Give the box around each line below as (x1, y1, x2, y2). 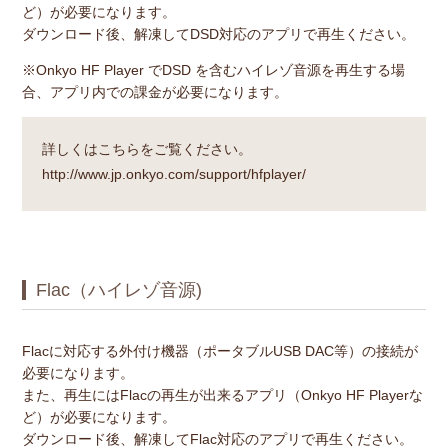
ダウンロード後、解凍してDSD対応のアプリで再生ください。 (21, 25, 415, 42)
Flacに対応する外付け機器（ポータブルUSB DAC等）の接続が (21, 342, 418, 359)
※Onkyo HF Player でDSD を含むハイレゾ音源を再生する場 (21, 61, 405, 78)
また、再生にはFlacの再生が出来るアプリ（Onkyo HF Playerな (21, 386, 423, 403)
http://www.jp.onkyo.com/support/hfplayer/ (41, 165, 306, 182)
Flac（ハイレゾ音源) (35, 279, 202, 300)
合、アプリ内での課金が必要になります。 (21, 83, 288, 100)
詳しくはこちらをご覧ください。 (41, 140, 252, 157)
